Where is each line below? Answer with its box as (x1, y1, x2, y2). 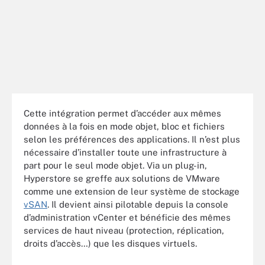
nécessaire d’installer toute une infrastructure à (24, 147, 227, 157)
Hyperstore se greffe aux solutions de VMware (24, 173, 220, 183)
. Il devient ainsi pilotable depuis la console (47, 199, 228, 209)
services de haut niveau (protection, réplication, (24, 225, 224, 235)
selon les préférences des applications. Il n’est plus (24, 134, 240, 144)
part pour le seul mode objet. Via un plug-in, (24, 160, 207, 170)
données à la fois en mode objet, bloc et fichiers (24, 121, 225, 131)
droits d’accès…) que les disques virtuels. (24, 238, 197, 248)
